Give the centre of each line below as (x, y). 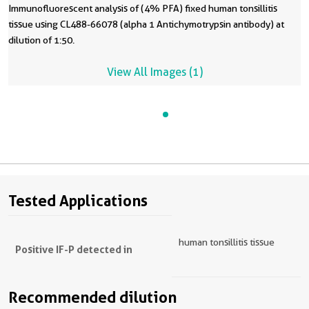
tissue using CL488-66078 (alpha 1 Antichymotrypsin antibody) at (146, 24)
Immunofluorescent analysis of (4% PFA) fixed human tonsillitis (143, 8)
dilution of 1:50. (41, 40)
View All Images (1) (154, 72)
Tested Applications (78, 201)
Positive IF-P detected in (74, 249)
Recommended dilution (92, 297)
